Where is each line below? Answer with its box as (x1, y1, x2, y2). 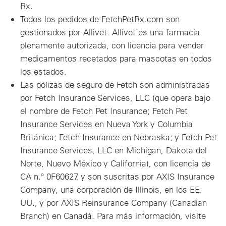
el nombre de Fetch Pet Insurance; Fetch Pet (20, 105, 188, 116)
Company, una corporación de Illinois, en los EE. (20, 184, 202, 195)
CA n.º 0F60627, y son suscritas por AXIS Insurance (20, 171, 214, 182)
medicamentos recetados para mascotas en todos (20, 52, 212, 64)
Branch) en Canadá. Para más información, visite (20, 210, 206, 221)
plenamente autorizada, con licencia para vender (20, 39, 204, 50)
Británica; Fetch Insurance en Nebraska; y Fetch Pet (20, 131, 217, 142)
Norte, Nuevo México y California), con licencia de (20, 157, 210, 168)
